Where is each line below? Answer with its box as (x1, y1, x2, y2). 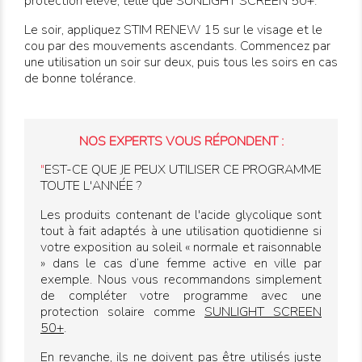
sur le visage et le (220, 21, 322, 40)
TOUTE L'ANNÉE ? (40, 177, 141, 196)
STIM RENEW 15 (124, 21, 220, 40)
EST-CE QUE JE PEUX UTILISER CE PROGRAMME (44, 161, 322, 179)
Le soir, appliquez (24, 21, 124, 40)
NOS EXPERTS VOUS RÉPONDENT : (78, 133, 284, 151)
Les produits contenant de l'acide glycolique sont (40, 206, 322, 225)
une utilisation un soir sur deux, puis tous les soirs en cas (24, 53, 338, 72)
